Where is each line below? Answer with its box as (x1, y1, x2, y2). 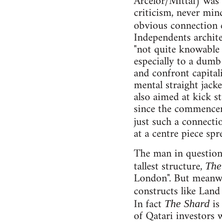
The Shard (164, 197, 210, 210)
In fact (133, 195, 165, 215)
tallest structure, (133, 157, 205, 177)
